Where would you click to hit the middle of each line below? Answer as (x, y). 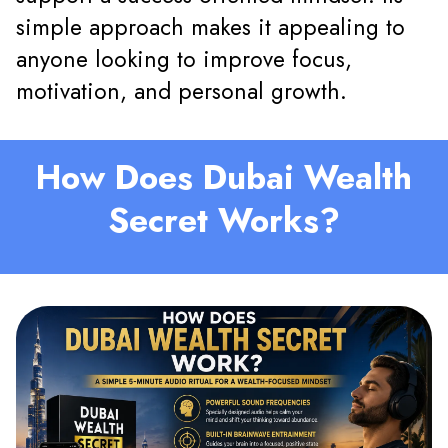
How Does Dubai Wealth (224, 177)
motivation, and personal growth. (181, 91)
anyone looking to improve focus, (184, 59)
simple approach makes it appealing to (210, 27)
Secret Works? (224, 220)
